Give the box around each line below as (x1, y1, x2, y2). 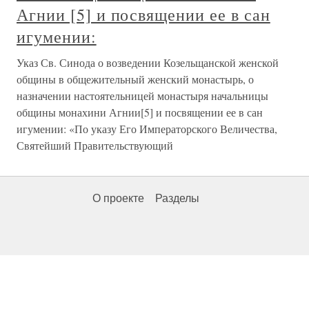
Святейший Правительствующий (17, 138, 173, 152)
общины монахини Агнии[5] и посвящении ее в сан (17, 105, 263, 119)
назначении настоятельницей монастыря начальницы (17, 88, 268, 103)
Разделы (155, 192, 199, 204)
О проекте (92, 192, 144, 204)
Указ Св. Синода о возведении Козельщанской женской (17, 55, 279, 70)
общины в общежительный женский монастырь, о (17, 72, 254, 86)
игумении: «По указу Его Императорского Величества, (17, 121, 277, 136)
